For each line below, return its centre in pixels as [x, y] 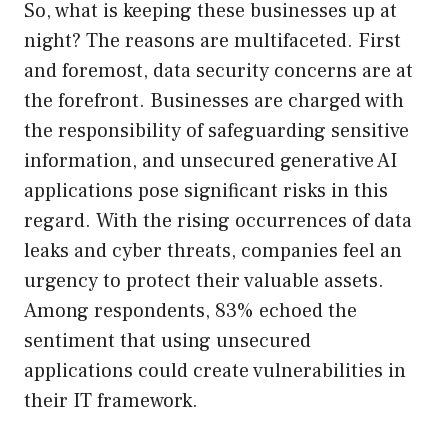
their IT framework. [111, 401]
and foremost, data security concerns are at [218, 71]
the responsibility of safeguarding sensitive [216, 131]
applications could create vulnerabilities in [215, 371]
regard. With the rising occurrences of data [218, 221]
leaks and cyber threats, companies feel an [213, 251]
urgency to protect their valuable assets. [204, 281]
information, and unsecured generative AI [210, 161]
